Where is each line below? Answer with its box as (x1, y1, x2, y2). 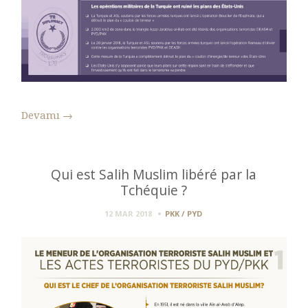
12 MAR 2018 (104, 208, 152, 219)
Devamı (21, 109, 63, 122)
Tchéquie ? (120, 180, 188, 199)
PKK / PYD (164, 208, 202, 219)
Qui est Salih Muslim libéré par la (51, 164, 257, 184)
